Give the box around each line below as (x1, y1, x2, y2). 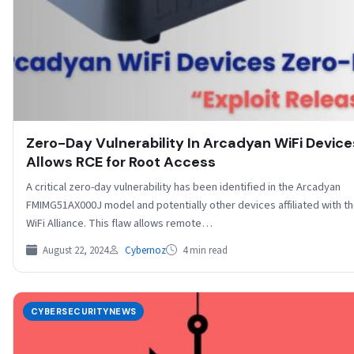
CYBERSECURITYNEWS (31, 305, 137, 317)
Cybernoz (125, 243, 166, 258)
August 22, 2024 (40, 243, 108, 258)
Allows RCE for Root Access (26, 152, 216, 171)
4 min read (180, 243, 228, 258)
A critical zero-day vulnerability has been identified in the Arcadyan (26, 178, 341, 195)
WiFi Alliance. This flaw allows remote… (26, 214, 213, 232)
